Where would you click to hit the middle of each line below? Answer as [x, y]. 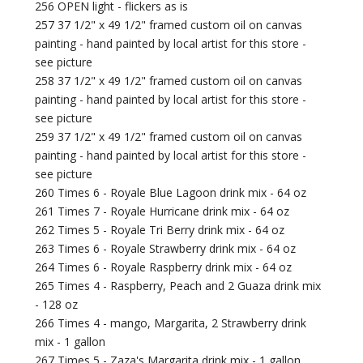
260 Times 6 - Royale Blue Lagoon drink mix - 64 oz [171, 193]
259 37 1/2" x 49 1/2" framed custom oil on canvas [169, 137]
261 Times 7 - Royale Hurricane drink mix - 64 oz [162, 211]
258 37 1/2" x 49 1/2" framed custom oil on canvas [169, 81]
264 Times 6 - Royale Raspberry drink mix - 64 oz [164, 267]
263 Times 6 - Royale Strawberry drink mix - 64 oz [166, 249]
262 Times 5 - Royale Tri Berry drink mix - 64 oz [160, 230]
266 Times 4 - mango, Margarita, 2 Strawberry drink [171, 323]
